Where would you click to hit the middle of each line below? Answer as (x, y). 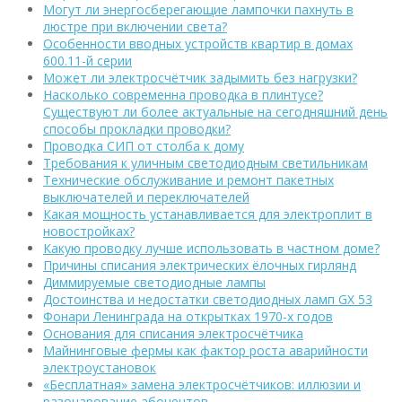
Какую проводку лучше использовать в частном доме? (211, 248)
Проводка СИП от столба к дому (144, 145)
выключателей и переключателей (146, 197)
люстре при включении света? (135, 26)
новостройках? (89, 231)
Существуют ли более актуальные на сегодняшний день (215, 111)
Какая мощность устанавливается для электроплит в (208, 214)
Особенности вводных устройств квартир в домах (198, 43)
